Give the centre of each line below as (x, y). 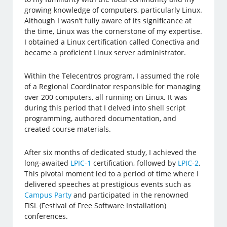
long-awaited (48, 163)
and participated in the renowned (130, 195)
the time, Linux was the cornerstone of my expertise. (113, 31)
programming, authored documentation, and (101, 119)
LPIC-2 (188, 163)
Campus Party (48, 195)
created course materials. (68, 129)
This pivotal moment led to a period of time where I (112, 174)
